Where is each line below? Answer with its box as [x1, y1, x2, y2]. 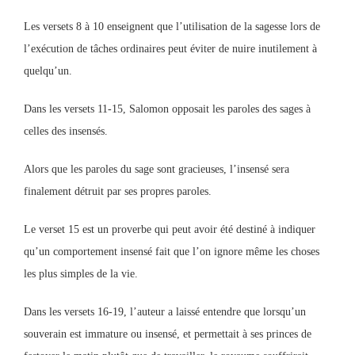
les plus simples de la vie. [24, 268, 138, 280]
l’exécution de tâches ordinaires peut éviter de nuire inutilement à [24, 43, 317, 55]
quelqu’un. [24, 65, 72, 77]
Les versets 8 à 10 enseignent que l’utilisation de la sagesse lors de [24, 21, 320, 32]
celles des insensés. [24, 125, 108, 137]
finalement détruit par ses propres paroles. [24, 185, 212, 197]
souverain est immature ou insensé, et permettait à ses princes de [24, 328, 311, 340]
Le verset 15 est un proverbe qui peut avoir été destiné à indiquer [24, 223, 315, 235]
